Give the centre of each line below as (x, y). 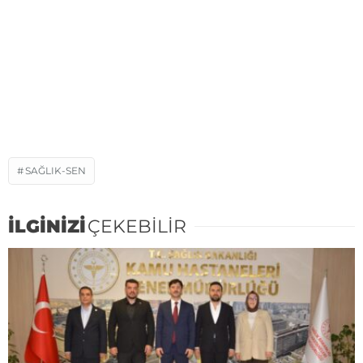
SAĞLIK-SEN (56, 170)
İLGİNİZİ (47, 226)
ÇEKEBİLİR (137, 226)
